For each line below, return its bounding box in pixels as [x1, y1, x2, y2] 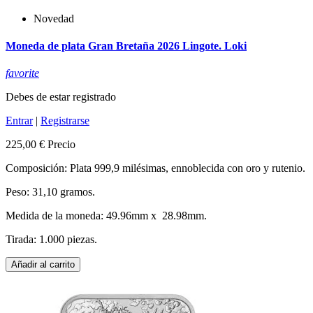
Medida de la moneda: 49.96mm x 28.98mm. [6, 210, 207, 222]
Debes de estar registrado [6, 91, 116, 103]
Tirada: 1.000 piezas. [6, 233, 97, 246]
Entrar [6, 115, 33, 127]
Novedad [34, 12, 74, 24]
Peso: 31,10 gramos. [6, 186, 95, 198]
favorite [6, 67, 39, 80]
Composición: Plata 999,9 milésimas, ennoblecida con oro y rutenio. [6, 162, 305, 175]
